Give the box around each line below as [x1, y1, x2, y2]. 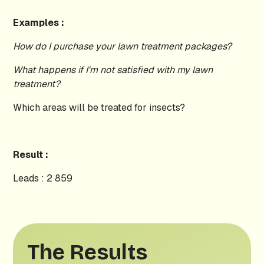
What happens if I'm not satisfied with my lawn [13, 64, 213, 76]
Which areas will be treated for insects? [13, 101, 186, 114]
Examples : [13, 16, 65, 29]
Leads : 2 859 [13, 172, 73, 184]
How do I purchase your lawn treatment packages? [13, 40, 232, 52]
